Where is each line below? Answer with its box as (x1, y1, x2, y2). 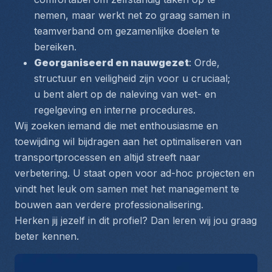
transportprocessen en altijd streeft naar (15, 151, 200, 163)
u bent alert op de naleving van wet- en (34, 88, 216, 100)
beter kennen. (15, 230, 79, 242)
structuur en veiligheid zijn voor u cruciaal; (34, 72, 230, 84)
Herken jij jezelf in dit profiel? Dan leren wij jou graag (15, 214, 257, 226)
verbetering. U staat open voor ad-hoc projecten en (15, 167, 254, 179)
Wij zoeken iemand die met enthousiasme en (15, 120, 218, 132)
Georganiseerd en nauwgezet (34, 56, 189, 69)
